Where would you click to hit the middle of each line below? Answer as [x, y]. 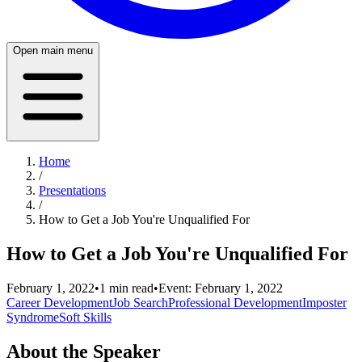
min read [130, 288]
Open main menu [53, 51]
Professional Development [235, 302]
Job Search [140, 302]
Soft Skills [85, 317]
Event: [177, 288]
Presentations [72, 190]
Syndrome [33, 317]
